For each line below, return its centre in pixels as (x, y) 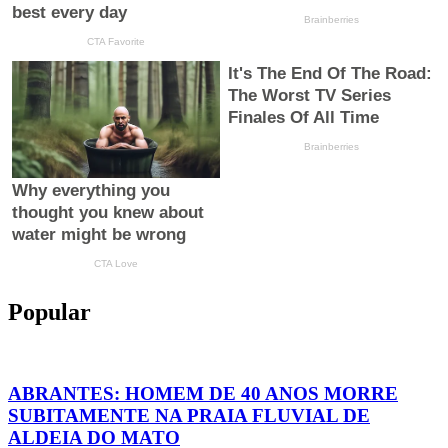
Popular (49, 312)
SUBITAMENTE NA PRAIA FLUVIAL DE (189, 415)
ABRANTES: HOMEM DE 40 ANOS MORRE (203, 393)
